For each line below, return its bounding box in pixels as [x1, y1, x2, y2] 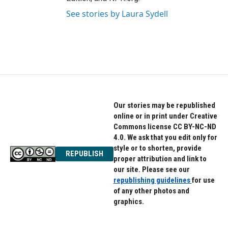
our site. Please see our [113, 165, 190, 174]
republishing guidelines [113, 176, 192, 185]
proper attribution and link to [113, 154, 207, 163]
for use [191, 176, 215, 185]
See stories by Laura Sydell [66, 8, 168, 19]
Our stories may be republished [113, 101, 215, 110]
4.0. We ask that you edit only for [113, 133, 217, 142]
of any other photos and [113, 186, 189, 195]
